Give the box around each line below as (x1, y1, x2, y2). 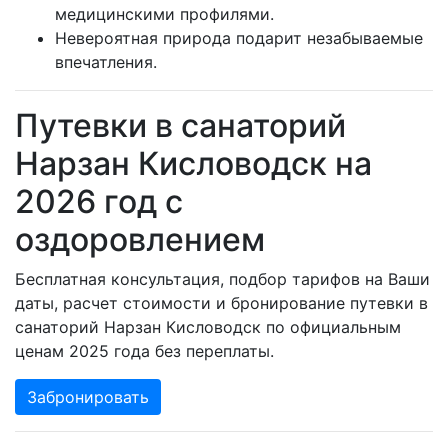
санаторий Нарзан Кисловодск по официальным (15, 317, 401, 338)
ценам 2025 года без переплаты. (15, 341, 274, 362)
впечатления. (55, 52, 157, 73)
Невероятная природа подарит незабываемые (55, 28, 423, 49)
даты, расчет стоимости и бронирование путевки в (15, 293, 428, 314)
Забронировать (27, 387, 149, 408)
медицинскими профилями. (55, 4, 274, 25)
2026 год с (15, 182, 183, 222)
